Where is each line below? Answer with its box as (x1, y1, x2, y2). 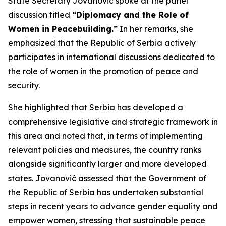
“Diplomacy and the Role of (72, 10, 189, 20)
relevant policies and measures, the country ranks (8, 145, 201, 155)
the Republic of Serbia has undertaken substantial (8, 187, 203, 197)
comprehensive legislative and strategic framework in (8, 117, 218, 127)
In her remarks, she (118, 24, 193, 34)
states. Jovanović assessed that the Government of (8, 173, 206, 183)
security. (8, 80, 40, 90)
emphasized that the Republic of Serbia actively (8, 38, 196, 48)
